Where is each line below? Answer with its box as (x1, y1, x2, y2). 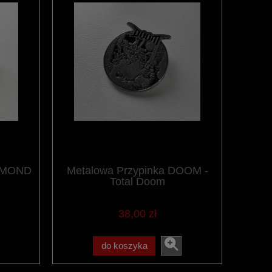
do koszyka (101, 240, 148, 251)
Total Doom (109, 175, 165, 188)
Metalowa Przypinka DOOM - (66, 165, 208, 177)
